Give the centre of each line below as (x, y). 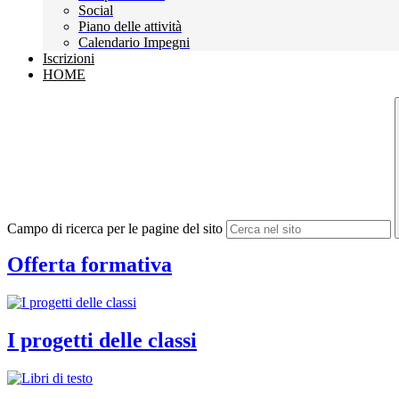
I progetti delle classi (102, 340)
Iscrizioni (69, 59)
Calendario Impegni (134, 43)
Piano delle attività (130, 27)
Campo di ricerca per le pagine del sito (115, 229)
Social (96, 11)
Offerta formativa (90, 265)
